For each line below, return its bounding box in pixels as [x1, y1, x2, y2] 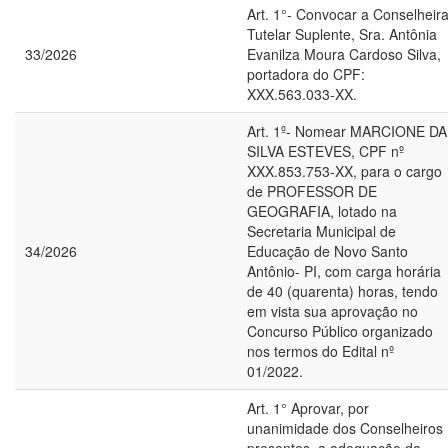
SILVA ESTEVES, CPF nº [247, 141, 404, 161]
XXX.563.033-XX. [247, 84, 357, 104]
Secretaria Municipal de [247, 221, 396, 241]
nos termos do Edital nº [247, 341, 394, 361]
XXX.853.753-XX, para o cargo [247, 161, 442, 181]
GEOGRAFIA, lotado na [247, 201, 397, 221]
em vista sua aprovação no [247, 301, 418, 321]
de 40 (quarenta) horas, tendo [247, 281, 438, 301]
